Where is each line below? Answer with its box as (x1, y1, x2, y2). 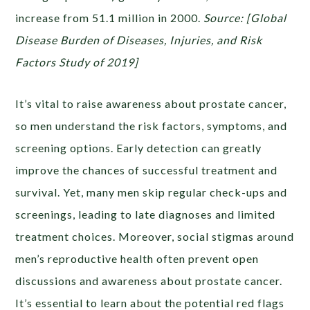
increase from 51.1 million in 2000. (15, 10, 204, 24)
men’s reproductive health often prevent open (15, 251, 259, 265)
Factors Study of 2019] (15, 55, 139, 69)
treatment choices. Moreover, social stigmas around (15, 229, 295, 243)
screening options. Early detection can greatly (15, 140, 262, 154)
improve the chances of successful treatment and (15, 163, 278, 176)
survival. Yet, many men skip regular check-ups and (15, 185, 288, 199)
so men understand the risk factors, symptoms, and (15, 118, 288, 132)
